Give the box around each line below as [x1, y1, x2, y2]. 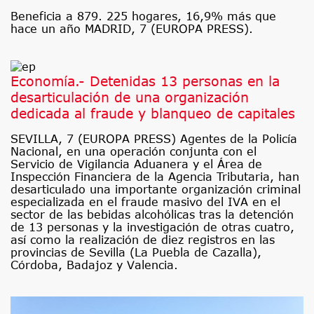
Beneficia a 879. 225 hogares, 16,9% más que [11, 10, 276, 23]
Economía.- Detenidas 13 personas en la [11, 73, 280, 90]
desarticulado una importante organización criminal [11, 183, 301, 196]
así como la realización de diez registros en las [11, 233, 275, 247]
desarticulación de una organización [11, 89, 249, 106]
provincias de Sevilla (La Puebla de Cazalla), [11, 246, 261, 259]
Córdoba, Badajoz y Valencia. [11, 259, 178, 272]
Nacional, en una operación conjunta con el [11, 145, 257, 158]
